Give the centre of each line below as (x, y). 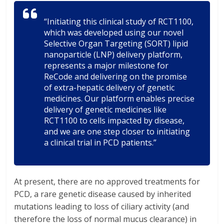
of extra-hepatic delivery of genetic (109, 87)
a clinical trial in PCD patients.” (100, 142)
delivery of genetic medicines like (105, 109)
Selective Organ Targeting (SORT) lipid (116, 43)
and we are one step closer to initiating (117, 131)
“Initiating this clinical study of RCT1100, (119, 21)
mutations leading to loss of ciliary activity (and (102, 206)
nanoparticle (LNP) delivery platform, (113, 54)
